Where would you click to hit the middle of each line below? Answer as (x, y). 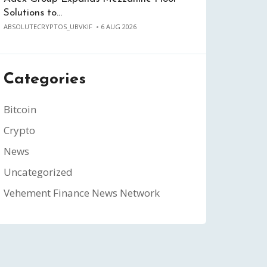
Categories (45, 80)
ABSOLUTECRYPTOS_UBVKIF (48, 27)
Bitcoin (20, 109)
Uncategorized (38, 172)
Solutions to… (33, 13)
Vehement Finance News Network (82, 193)
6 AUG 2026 (119, 27)
